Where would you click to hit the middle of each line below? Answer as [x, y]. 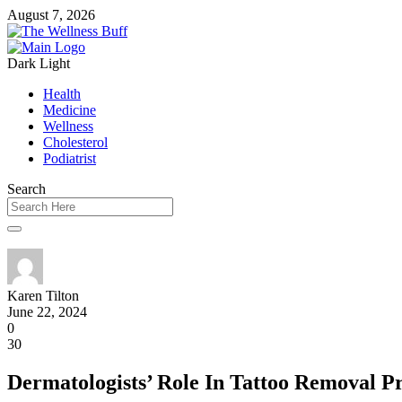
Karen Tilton [43, 296]
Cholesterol [75, 142]
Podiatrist [70, 158]
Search [26, 189]
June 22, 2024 [47, 312]
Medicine [70, 110]
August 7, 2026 [51, 15]
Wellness [68, 126]
